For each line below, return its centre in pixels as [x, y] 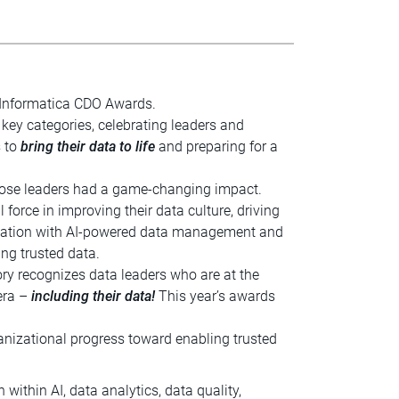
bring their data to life [88, 146]
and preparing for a [217, 146]
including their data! [94, 296]
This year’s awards [216, 296]
